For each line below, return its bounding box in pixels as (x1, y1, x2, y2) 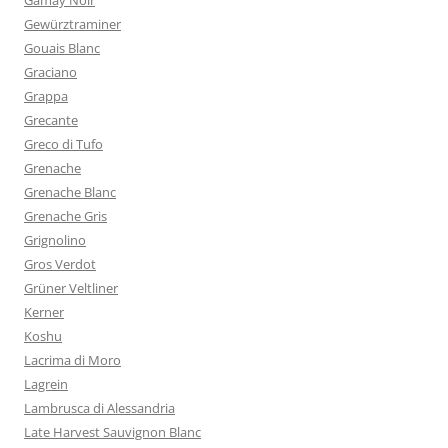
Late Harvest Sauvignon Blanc (24, 423, 201, 441)
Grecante (24, 111, 78, 129)
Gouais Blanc (24, 39, 100, 57)
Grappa (24, 87, 68, 105)
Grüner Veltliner (24, 279, 118, 297)
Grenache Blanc (24, 183, 116, 201)
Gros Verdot (24, 255, 96, 273)
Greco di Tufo (24, 135, 103, 153)
